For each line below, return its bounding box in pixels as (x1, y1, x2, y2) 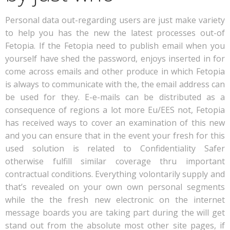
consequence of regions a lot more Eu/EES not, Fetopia (5, 104, 225, 116)
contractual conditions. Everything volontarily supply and (5, 168, 225, 180)
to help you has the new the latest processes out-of (5, 27, 225, 39)
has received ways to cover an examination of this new (5, 117, 225, 128)
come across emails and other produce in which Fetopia (5, 66, 225, 77)
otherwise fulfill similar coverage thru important (5, 156, 225, 167)
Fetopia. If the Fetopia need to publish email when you (5, 40, 225, 51)
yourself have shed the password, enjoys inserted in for (5, 53, 225, 64)
